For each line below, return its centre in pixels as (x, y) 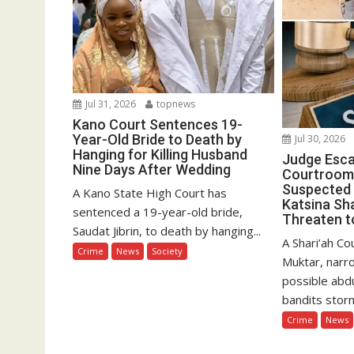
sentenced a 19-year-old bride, (158, 212)
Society (167, 251)
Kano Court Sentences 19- (158, 125)
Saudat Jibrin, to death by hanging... (167, 231)
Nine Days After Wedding (152, 170)
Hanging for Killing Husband (160, 155)
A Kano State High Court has (150, 193)
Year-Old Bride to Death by (157, 140)
